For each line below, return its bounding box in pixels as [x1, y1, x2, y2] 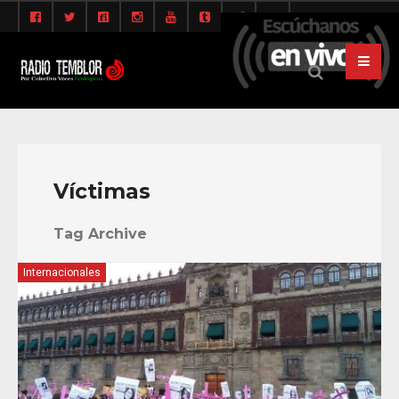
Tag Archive [53, 225, 147, 243]
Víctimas [53, 178, 151, 205]
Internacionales [23, 266, 101, 280]
